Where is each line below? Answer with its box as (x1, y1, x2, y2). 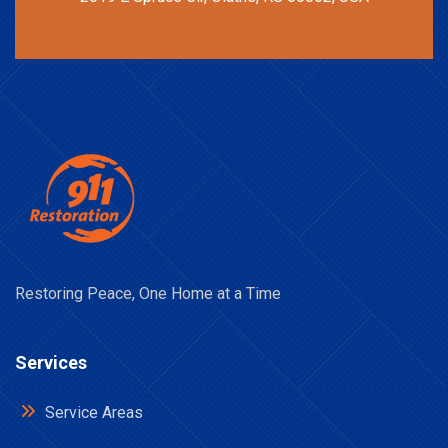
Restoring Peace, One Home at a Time (15, 284, 281, 303)
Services (15, 352, 87, 373)
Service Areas (41, 403, 143, 422)
